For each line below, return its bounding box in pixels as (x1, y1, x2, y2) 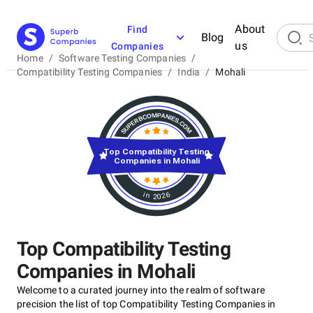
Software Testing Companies (58, 52, 187, 64)
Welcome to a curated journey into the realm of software (17, 284, 265, 296)
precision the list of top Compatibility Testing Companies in (17, 298, 276, 310)
